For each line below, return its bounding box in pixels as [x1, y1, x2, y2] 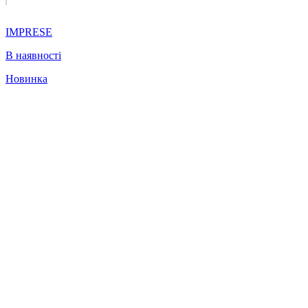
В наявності [5, 49, 61, 62]
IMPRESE [5, 26, 52, 38]
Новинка [5, 73, 47, 85]
